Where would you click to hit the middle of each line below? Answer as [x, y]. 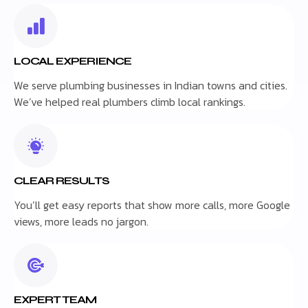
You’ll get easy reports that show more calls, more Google [152, 205]
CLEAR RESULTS [62, 180]
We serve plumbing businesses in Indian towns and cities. [151, 86]
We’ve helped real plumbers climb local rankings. [130, 102]
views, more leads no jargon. [81, 221]
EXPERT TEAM [55, 300]
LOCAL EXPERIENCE [73, 61]
